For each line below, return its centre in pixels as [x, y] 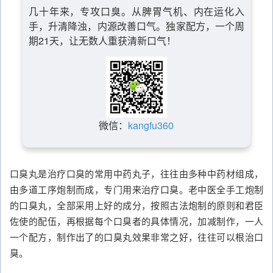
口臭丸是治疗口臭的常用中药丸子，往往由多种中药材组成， [136, 173]
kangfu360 [151, 125]
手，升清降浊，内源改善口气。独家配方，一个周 [136, 26]
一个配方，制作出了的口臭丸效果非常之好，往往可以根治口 [136, 237]
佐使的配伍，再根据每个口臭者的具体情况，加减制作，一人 [136, 221]
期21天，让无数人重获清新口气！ [102, 41]
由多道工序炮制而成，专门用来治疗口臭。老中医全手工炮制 [136, 189]
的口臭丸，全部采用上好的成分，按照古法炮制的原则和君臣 [136, 205]
